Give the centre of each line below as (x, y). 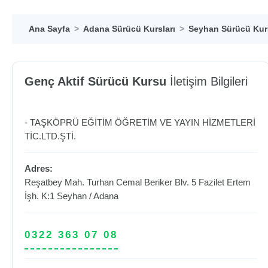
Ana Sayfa (49, 29)
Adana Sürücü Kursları (129, 29)
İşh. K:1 (41, 196)
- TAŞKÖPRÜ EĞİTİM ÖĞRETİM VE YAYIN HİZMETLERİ (140, 122)
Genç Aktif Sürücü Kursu (95, 81)
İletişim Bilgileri (207, 81)
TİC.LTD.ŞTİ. (50, 136)
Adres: (39, 168)
